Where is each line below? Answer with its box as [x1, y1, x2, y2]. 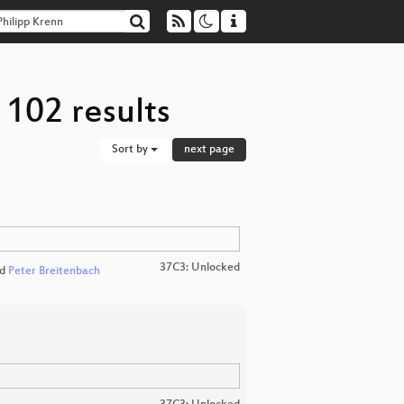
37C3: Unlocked [160, 262, 240, 274]
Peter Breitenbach [7, 265, 100, 279]
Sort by [112, 143, 151, 156]
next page [184, 143, 234, 156]
